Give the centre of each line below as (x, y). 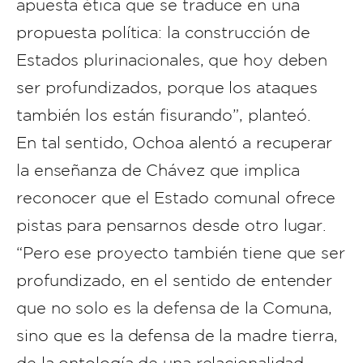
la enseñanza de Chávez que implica (158, 170)
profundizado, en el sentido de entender (175, 280)
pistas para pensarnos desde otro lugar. (172, 225)
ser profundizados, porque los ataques (167, 88)
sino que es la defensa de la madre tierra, (177, 335)
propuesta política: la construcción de (164, 32)
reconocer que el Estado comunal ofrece (176, 198)
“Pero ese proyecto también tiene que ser (181, 253)
